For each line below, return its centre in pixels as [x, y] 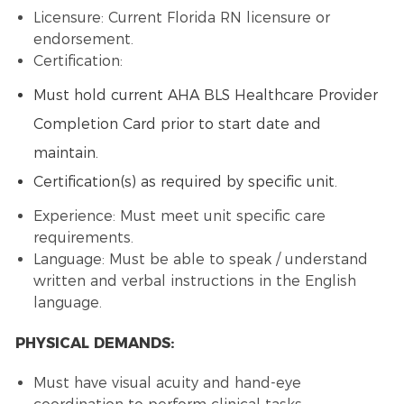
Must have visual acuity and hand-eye [167, 383]
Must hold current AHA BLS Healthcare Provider [205, 96]
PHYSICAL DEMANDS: [96, 344]
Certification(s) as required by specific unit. [187, 182]
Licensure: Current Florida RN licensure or [181, 18]
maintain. [65, 153]
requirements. [83, 238]
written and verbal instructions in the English [194, 281]
